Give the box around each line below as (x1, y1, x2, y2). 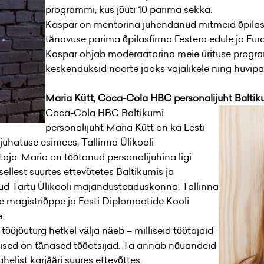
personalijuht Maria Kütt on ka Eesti (45, 121, 205, 134)
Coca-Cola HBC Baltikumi (45, 106, 164, 119)
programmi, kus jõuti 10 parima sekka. (45, 3, 212, 16)
